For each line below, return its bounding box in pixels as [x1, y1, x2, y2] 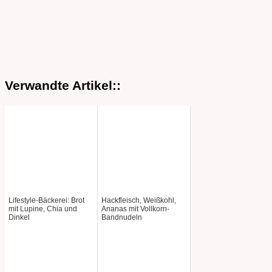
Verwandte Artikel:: [5, 78, 121, 92]
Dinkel [8, 212, 30, 222]
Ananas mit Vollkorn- [101, 204, 169, 213]
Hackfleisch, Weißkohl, [101, 195, 176, 205]
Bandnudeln [101, 212, 142, 222]
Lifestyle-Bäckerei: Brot [8, 195, 84, 205]
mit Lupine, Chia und [8, 204, 77, 213]
